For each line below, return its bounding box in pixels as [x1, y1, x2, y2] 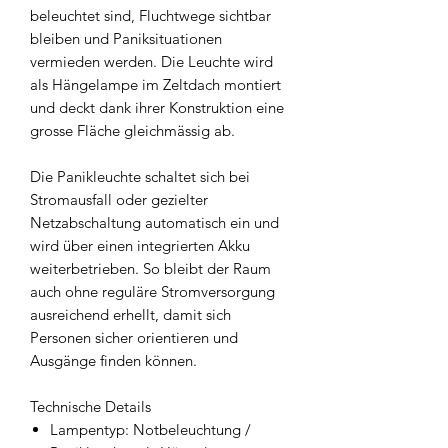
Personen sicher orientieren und [30, 328, 238, 348]
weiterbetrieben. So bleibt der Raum [30, 259, 271, 279]
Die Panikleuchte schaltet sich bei [30, 167, 250, 187]
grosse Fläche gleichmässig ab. [30, 121, 235, 141]
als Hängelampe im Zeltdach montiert [30, 75, 281, 95]
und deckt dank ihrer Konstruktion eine [30, 98, 284, 118]
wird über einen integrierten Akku [30, 236, 250, 256]
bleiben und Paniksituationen [30, 29, 222, 49]
